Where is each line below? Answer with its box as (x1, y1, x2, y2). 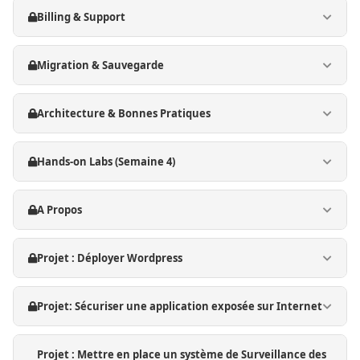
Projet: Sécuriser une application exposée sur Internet (37, 299, 322, 313)
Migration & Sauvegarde (37, 58, 164, 72)
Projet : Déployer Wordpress (37, 251, 182, 265)
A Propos (37, 202, 82, 217)
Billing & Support (37, 10, 125, 24)
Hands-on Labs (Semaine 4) (37, 154, 175, 169)
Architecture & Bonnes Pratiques (37, 106, 211, 121)
